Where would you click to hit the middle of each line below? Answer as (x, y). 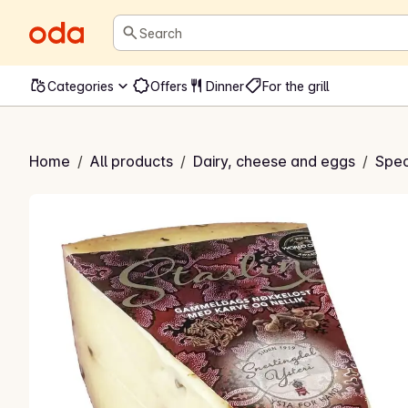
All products (132, 161)
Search (145, 39)
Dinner (225, 86)
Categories (81, 86)
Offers (169, 86)
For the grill (296, 86)
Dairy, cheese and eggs (274, 161)
